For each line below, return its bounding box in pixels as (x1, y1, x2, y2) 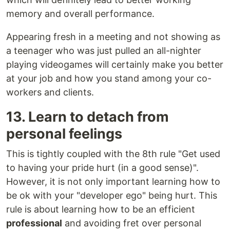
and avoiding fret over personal (62, 218, 201, 229)
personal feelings (6, 125, 122, 143)
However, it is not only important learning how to (6, 176, 220, 187)
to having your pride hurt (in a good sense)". (6, 162, 199, 174)
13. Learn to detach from (6, 108, 169, 126)
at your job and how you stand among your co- (6, 73, 212, 84)
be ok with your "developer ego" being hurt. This (6, 190, 217, 201)
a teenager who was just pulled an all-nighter (6, 45, 201, 56)
